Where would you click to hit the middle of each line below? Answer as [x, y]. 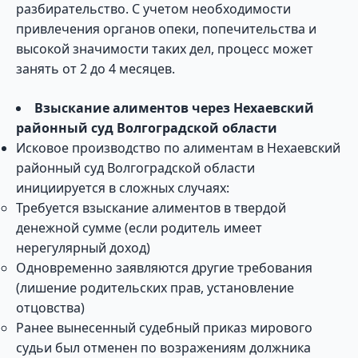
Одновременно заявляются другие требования [164, 268]
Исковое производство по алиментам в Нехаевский [178, 148]
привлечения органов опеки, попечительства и [166, 29]
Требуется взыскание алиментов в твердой [151, 208]
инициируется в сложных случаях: [123, 188]
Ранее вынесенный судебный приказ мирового [164, 328]
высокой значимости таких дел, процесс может [165, 49]
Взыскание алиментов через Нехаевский [174, 108]
